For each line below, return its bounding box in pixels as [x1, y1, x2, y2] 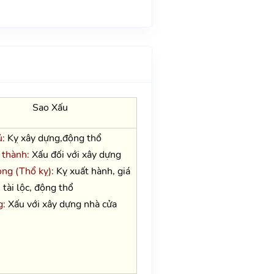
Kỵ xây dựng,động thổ [4, 131, 102, 145]
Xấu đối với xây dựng [29, 147, 121, 161]
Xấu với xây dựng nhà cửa [5, 197, 117, 211]
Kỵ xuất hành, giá [53, 164, 130, 178]
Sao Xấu [32, 100, 68, 114]
